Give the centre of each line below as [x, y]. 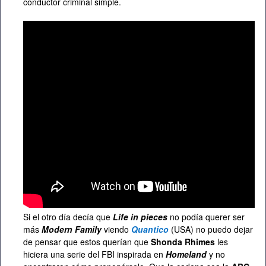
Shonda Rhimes [183, 242]
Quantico [150, 229]
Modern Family [70, 229]
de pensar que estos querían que [87, 242]
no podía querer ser [206, 217]
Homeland [186, 254]
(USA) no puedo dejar [212, 229]
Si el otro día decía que [67, 217]
